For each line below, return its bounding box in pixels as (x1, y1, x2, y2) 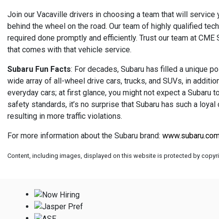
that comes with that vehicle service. (7, 44, 131, 54)
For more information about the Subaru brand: (7, 131, 162, 140)
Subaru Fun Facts (7, 64, 71, 74)
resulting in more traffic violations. (7, 111, 122, 121)
